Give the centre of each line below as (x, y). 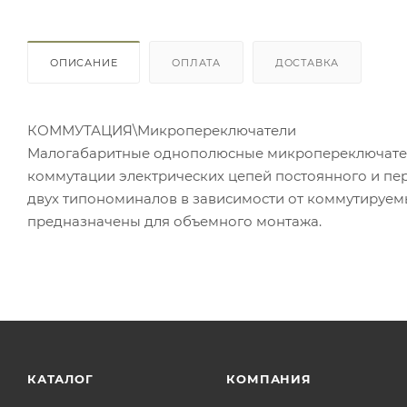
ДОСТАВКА (307, 62)
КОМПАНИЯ (269, 379)
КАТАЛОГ (60, 379)
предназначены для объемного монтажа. (174, 221)
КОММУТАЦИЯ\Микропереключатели (162, 130)
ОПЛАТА (197, 62)
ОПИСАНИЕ (84, 62)
